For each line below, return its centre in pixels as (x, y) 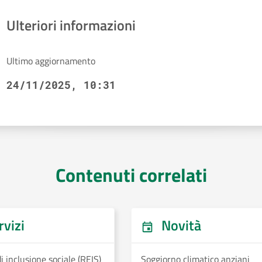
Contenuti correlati (131, 175)
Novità (180, 225)
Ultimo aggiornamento (51, 61)
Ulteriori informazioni (71, 25)
